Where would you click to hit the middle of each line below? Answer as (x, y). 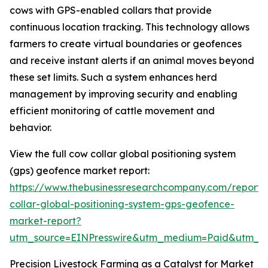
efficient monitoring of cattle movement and (112, 111)
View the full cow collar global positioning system (123, 154)
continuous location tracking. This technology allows (130, 27)
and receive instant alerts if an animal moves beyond (132, 61)
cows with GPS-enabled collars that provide (111, 10)
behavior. (31, 128)
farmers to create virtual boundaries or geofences (126, 44)
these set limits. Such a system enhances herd (113, 77)
